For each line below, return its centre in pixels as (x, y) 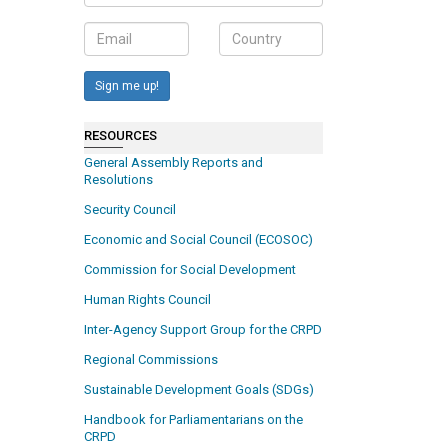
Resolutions (119, 180)
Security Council (130, 210)
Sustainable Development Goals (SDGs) (199, 390)
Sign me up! (127, 85)
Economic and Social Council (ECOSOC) (199, 240)
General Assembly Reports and (174, 163)
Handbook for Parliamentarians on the (194, 420)
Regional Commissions (151, 360)
